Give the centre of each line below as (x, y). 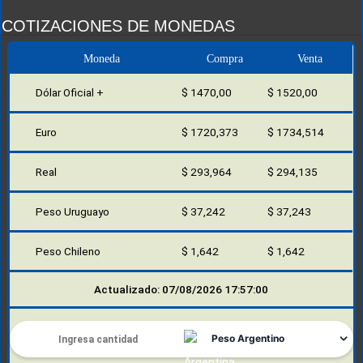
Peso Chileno (68, 252)
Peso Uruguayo (73, 212)
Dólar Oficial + (70, 93)
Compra (224, 59)
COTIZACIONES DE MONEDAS (119, 26)
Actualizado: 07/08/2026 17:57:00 (181, 290)
